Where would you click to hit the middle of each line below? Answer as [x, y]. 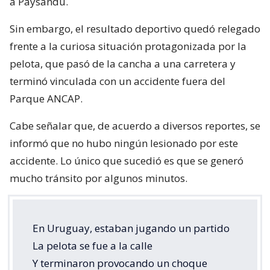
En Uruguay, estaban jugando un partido [131, 228]
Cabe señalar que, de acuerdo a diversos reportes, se [135, 126]
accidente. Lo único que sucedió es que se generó [127, 161]
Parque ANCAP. [46, 99]
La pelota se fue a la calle [93, 246]
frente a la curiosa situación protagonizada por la [128, 46]
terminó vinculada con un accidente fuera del [118, 81]
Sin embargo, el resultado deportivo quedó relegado [135, 29]
